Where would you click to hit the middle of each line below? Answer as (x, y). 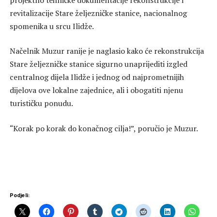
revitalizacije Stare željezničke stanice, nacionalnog (98, 13)
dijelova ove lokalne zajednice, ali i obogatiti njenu (96, 90)
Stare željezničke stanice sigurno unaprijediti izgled (99, 64)
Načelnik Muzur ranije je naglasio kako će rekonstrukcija (107, 51)
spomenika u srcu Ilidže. (52, 26)
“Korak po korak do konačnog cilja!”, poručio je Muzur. (104, 128)
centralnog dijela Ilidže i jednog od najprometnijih (97, 77)
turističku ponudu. (41, 103)
